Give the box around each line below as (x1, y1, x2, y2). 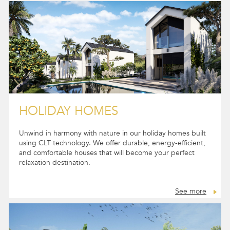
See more (175, 196, 206, 206)
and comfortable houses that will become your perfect (19, 158, 195, 167)
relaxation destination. (19, 167, 90, 177)
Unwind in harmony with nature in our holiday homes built (19, 138, 206, 148)
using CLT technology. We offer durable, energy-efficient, (19, 148, 205, 158)
